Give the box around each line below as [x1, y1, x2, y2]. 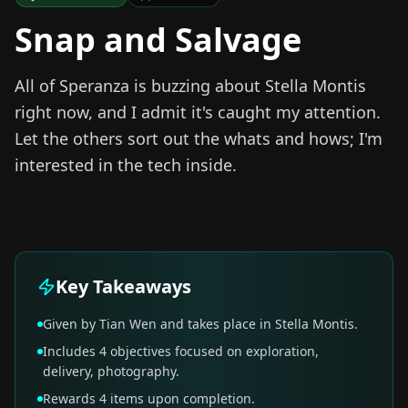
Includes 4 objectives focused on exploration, [43, 342, 319, 361]
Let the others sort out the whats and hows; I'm [15, 127, 382, 150]
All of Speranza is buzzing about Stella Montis [15, 75, 366, 97]
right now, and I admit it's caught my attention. [15, 101, 381, 124]
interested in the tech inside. [15, 154, 237, 177]
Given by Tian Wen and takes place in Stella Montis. [43, 315, 358, 333]
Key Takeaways [56, 274, 191, 300]
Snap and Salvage [15, 17, 301, 63]
